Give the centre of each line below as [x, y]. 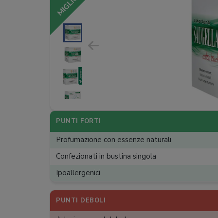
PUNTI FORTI [79, 121]
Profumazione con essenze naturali [114, 140]
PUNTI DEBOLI [81, 200]
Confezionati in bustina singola [106, 156]
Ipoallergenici [78, 173]
